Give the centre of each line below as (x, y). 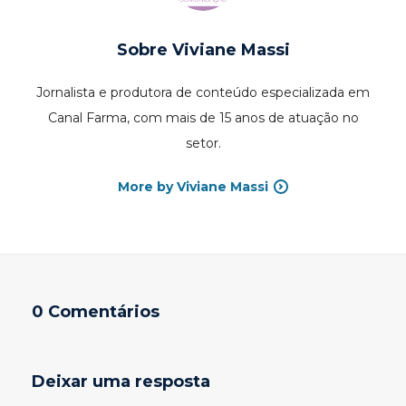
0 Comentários (96, 312)
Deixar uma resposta (121, 382)
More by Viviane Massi (193, 187)
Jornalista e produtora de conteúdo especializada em (203, 93)
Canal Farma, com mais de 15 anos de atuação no (203, 118)
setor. (203, 144)
